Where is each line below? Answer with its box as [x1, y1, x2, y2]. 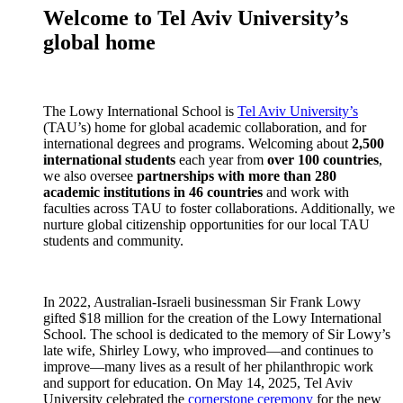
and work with [263, 184, 349, 201]
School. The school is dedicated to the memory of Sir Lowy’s [43, 327, 390, 343]
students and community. [43, 233, 184, 249]
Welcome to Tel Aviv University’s [43, 6, 348, 31]
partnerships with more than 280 [133, 168, 336, 184]
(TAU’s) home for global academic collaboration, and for [43, 120, 366, 136]
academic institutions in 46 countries [43, 184, 263, 201]
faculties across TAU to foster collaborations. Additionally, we [43, 201, 395, 217]
